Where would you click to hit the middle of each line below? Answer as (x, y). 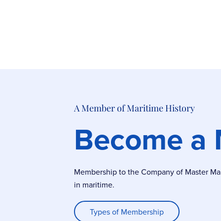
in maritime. (94, 185)
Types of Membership (127, 212)
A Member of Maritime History (134, 108)
